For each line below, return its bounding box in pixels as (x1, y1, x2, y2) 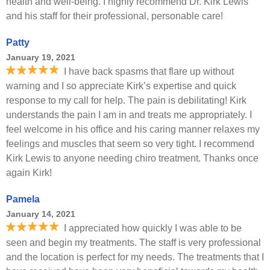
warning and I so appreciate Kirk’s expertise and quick (6, 81, 236, 91)
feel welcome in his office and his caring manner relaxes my (6, 124, 260, 134)
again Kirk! (6, 168, 52, 178)
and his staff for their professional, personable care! (6, 11, 223, 21)
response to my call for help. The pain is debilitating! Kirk (6, 95, 246, 105)
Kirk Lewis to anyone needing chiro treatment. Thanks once (6, 153, 259, 163)
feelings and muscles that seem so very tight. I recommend (6, 139, 254, 149)
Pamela (6, 194, 40, 204)
